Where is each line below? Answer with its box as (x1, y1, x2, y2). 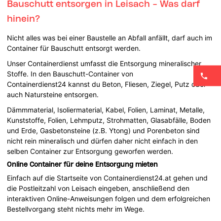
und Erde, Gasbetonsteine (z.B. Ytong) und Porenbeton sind (7, 126, 200, 135)
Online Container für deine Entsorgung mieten (7, 160, 158, 168)
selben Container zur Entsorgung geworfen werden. (7, 147, 174, 155)
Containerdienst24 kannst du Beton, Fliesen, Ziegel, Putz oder (7, 79, 207, 88)
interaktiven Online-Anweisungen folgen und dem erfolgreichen (7, 194, 211, 203)
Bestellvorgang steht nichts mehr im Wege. (7, 204, 145, 213)
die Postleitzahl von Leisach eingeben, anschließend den (7, 184, 190, 192)
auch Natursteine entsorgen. (7, 90, 101, 99)
